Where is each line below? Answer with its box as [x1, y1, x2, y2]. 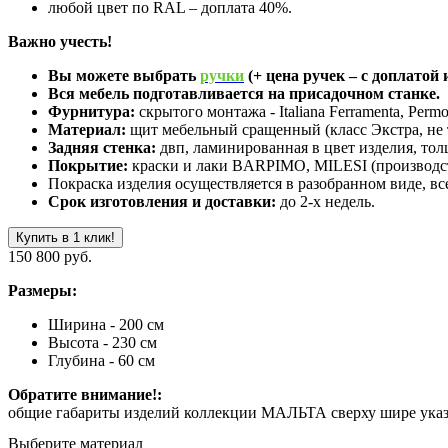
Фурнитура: [48, 102, 135, 120]
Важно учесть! [8, 32, 112, 50]
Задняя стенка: [48, 138, 156, 156]
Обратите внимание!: [8, 385, 162, 403]
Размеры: [8, 281, 77, 299]
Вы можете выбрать [48, 66, 200, 84]
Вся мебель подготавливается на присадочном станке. [48, 84, 440, 102]
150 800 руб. [8, 247, 92, 265]
